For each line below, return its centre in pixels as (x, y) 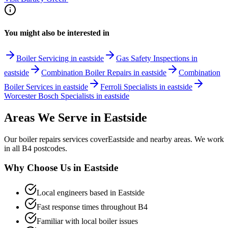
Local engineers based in (77, 192)
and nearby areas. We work (179, 139)
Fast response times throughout (87, 207)
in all (12, 148)
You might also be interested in (57, 33)
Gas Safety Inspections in (157, 58)
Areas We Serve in (54, 117)
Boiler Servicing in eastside (60, 58)
